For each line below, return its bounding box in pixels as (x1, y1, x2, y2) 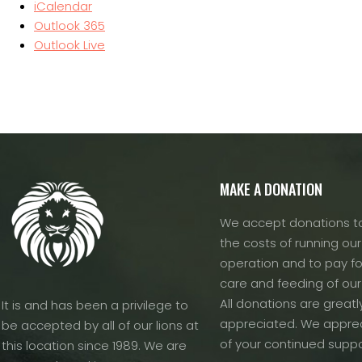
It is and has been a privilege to (2, 296, 188, 314)
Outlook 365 (34, 16, 105, 34)
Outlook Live (34, 36, 105, 53)
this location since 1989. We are (2, 336, 187, 354)
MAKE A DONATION (220, 178, 322, 200)
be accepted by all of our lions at (2, 316, 199, 334)
